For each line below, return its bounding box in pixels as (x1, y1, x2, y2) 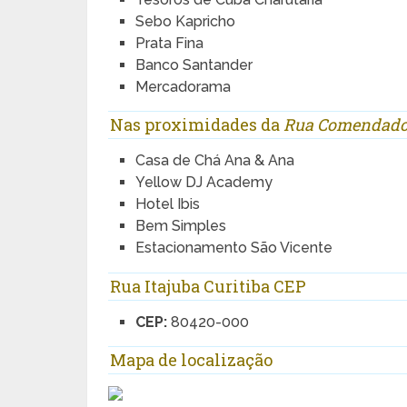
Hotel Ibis (135, 195, 201, 213)
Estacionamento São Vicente (135, 239, 333, 257)
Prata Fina (135, 35, 204, 52)
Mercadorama (135, 78, 232, 95)
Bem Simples (135, 217, 227, 235)
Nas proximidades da (110, 114, 284, 136)
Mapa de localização (110, 349, 273, 372)
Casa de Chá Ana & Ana (135, 152, 295, 170)
